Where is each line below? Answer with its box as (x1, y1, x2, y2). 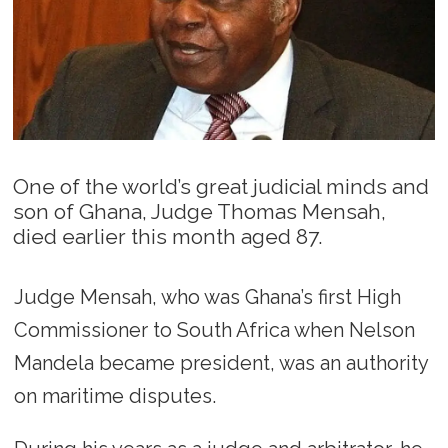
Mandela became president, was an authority (13, 351, 428, 376)
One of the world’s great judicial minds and (13, 174, 430, 200)
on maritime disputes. (13, 384, 216, 409)
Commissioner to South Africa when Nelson (13, 318, 415, 343)
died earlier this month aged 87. (13, 224, 324, 250)
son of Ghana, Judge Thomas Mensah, (13, 199, 387, 225)
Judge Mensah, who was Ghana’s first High (13, 285, 401, 310)
